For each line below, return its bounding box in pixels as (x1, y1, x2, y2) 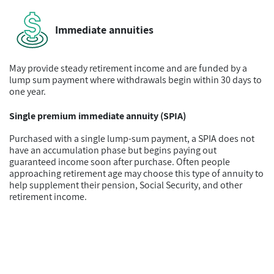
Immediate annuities (55, 23, 154, 37)
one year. (9, 85, 46, 98)
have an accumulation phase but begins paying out (9, 144, 217, 157)
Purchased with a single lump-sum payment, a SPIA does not (9, 132, 254, 145)
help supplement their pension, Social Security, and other (9, 179, 242, 191)
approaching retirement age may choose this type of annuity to (9, 167, 264, 180)
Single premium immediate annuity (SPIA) (9, 109, 186, 122)
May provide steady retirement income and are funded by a (9, 62, 247, 75)
